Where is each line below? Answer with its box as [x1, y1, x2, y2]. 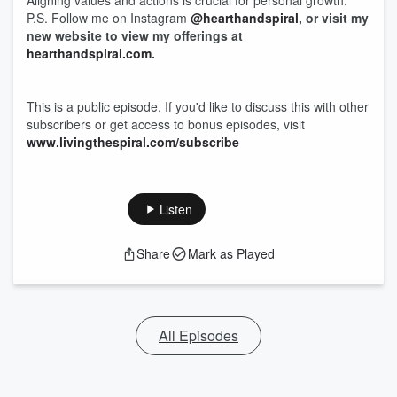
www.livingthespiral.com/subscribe [27, 133, 239, 151]
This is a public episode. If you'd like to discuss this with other [27, 97, 369, 115]
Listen [159, 200, 192, 218]
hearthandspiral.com [27, 44, 152, 62]
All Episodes [159, 325, 238, 346]
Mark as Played [188, 245, 275, 262]
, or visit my [299, 9, 369, 27]
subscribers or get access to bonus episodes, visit [27, 115, 305, 133]
